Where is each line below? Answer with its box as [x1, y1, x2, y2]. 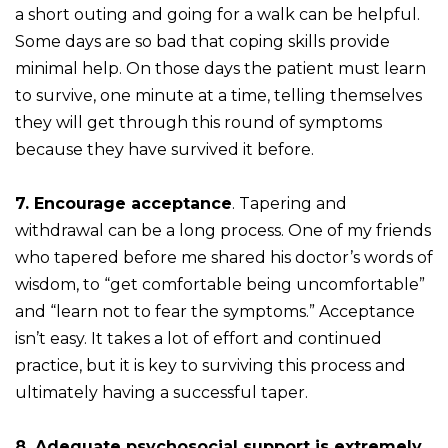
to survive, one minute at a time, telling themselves [15, 86, 422, 106]
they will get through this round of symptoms [15, 113, 382, 133]
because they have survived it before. [15, 140, 314, 160]
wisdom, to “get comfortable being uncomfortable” [15, 275, 425, 295]
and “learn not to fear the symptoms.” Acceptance [15, 302, 415, 322]
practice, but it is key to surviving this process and [15, 356, 406, 376]
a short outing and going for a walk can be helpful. [15, 5, 420, 25]
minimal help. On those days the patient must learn [15, 59, 426, 79]
